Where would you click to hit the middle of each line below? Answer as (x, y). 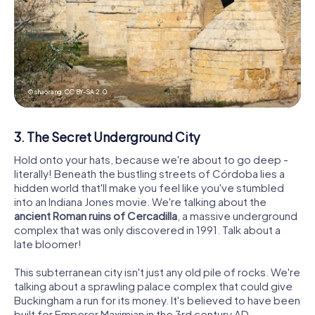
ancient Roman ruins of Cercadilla (96, 215)
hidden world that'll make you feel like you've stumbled (149, 187)
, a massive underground (237, 215)
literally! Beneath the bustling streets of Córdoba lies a (149, 173)
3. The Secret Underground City (107, 137)
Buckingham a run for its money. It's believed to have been (157, 300)
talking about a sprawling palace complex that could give (153, 285)
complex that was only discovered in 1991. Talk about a (147, 229)
